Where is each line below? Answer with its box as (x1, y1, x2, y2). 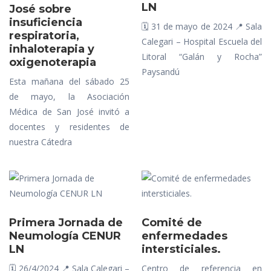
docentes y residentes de (9, 121, 129, 132)
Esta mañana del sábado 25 (9, 76, 129, 87)
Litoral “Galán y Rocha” (142, 51, 262, 62)
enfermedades (142, 229, 227, 243)
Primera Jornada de (9, 216, 123, 229)
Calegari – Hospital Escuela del (142, 36, 262, 47)
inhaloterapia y (9, 42, 94, 56)
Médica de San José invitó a (9, 106, 129, 117)
